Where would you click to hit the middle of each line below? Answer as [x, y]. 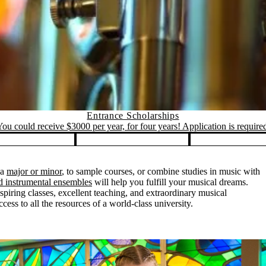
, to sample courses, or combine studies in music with [161, 172]
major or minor [34, 172]
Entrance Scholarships [133, 116]
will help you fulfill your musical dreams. [170, 182]
